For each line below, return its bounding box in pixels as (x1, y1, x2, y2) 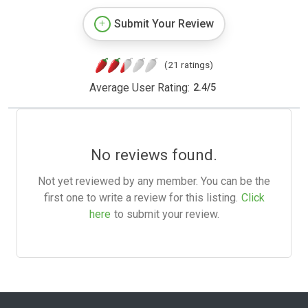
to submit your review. (113, 207, 219, 221)
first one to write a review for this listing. (43, 190, 238, 204)
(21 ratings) (164, 58, 213, 70)
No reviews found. (91, 145, 217, 164)
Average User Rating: (89, 80, 190, 94)
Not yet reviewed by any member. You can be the (38, 174, 270, 188)
